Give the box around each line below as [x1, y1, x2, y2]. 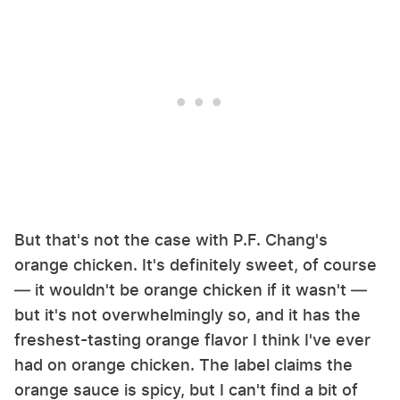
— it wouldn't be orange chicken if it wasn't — [14, 280, 367, 300]
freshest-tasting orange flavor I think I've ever [14, 330, 371, 350]
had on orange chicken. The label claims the [14, 355, 353, 375]
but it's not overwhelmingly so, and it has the [14, 305, 361, 325]
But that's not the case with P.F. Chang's [14, 230, 328, 250]
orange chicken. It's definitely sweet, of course [14, 255, 377, 275]
